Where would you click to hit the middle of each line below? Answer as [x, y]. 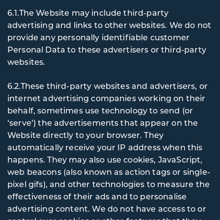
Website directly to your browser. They [86, 135]
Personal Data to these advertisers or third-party [107, 49]
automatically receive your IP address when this [105, 147]
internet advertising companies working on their [107, 98]
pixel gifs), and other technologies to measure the [109, 184]
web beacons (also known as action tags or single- [109, 172]
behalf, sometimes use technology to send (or [100, 110]
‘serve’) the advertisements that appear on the [103, 123]
